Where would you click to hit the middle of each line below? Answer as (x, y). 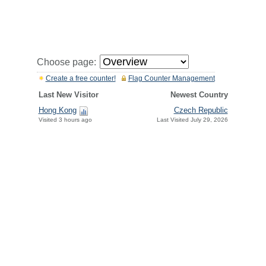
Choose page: (66, 62)
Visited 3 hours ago (65, 120)
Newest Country (199, 95)
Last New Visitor (68, 95)
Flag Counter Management (171, 78)
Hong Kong (57, 110)
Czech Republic (201, 110)
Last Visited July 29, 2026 (192, 120)
